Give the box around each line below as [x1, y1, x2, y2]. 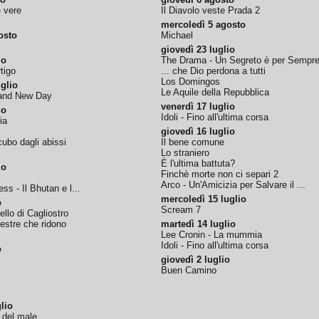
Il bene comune [161, 137, 225, 147]
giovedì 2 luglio [161, 254, 231, 265]
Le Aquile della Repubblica [161, 87, 270, 98]
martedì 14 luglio [161, 219, 236, 229]
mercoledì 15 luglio [161, 194, 247, 204]
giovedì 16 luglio [161, 126, 236, 137]
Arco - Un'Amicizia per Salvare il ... [161, 179, 306, 190]
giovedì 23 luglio [161, 44, 236, 55]
